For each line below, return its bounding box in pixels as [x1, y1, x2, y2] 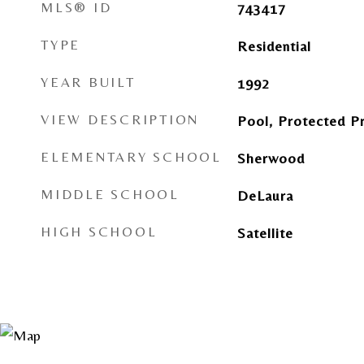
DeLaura [236, 187, 293, 204]
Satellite [236, 224, 293, 241]
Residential [236, 37, 311, 54]
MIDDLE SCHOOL [41, 186, 180, 202]
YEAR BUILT [41, 74, 136, 90]
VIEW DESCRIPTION [41, 111, 199, 128]
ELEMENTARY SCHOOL [41, 149, 222, 165]
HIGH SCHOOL [41, 223, 158, 240]
